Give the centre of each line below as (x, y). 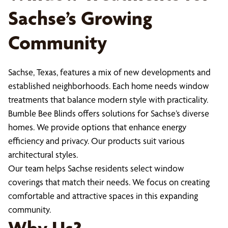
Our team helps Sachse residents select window (96, 168)
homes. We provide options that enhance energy (97, 127)
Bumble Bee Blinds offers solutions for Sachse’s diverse (109, 113)
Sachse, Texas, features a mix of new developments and (109, 72)
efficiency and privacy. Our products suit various (96, 141)
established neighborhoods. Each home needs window (109, 86)
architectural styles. (43, 154)
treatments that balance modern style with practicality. (108, 99)
